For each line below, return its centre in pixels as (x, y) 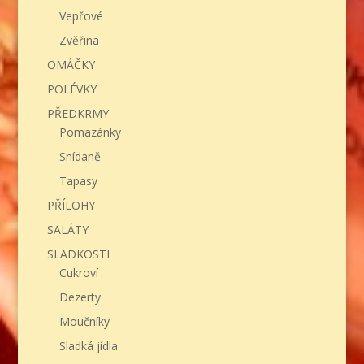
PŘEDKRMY (78, 114)
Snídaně (80, 157)
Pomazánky (90, 132)
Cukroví (78, 273)
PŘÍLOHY (71, 206)
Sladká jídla (88, 346)
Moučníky (84, 322)
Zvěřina (79, 41)
